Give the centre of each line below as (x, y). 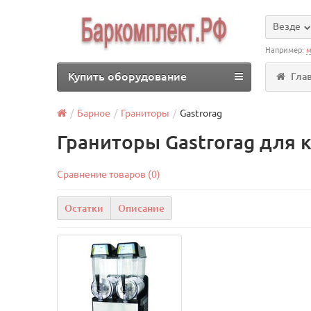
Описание (142, 208)
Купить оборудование (128, 76)
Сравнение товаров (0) (109, 174)
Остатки (84, 208)
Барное (94, 113)
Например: (286, 50)
